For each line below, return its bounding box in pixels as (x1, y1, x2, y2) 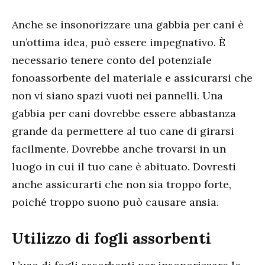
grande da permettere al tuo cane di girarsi (12, 124, 234, 138)
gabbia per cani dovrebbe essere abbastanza (12, 106, 236, 120)
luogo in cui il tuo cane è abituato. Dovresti (12, 159, 236, 173)
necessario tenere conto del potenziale (12, 53, 212, 67)
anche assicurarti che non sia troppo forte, (12, 177, 231, 191)
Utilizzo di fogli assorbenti (12, 228, 211, 248)
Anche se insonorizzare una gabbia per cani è (12, 17, 244, 31)
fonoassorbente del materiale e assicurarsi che (12, 70, 253, 85)
